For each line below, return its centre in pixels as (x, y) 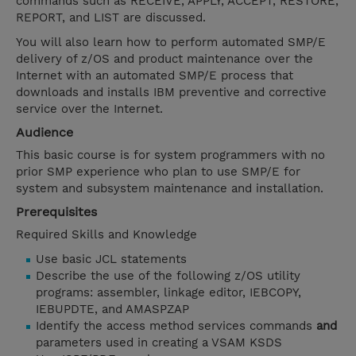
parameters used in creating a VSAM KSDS (159, 343)
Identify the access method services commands (176, 326)
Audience (44, 133)
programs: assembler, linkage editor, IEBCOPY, (168, 293)
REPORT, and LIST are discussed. (111, 18)
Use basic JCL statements (111, 259)
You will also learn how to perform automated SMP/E (171, 43)
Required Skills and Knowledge (106, 235)
